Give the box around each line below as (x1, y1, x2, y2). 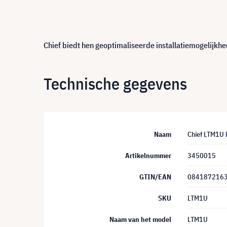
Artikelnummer (125, 151, 171, 160)
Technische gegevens (44, 72, 187, 94)
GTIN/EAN (139, 172, 171, 181)
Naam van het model (109, 215, 171, 224)
